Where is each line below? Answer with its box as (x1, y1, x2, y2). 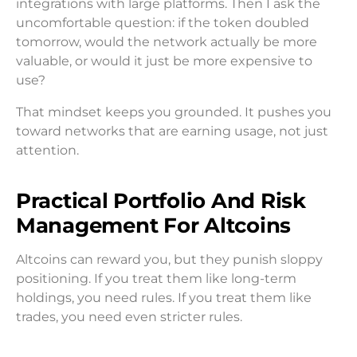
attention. (16, 143, 79, 159)
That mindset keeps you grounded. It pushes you (16, 104, 331, 120)
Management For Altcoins (16, 213, 292, 238)
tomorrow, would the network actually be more (16, 34, 317, 50)
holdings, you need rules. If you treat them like (16, 290, 312, 306)
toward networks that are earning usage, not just (16, 124, 328, 139)
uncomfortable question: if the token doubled (16, 15, 309, 31)
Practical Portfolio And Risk (16, 188, 306, 214)
